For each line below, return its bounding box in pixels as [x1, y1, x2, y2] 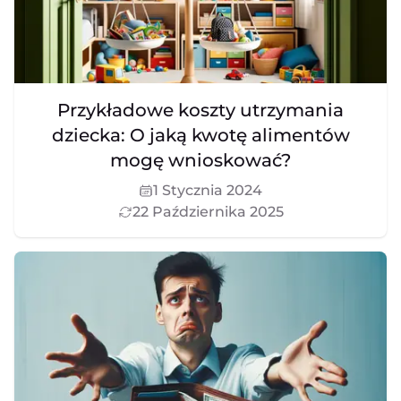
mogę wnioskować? [110, 149, 291, 172]
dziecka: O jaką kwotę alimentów [51, 124, 350, 147]
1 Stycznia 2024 [153, 182, 262, 200]
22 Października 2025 [132, 203, 284, 221]
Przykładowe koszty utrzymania [57, 99, 344, 122]
